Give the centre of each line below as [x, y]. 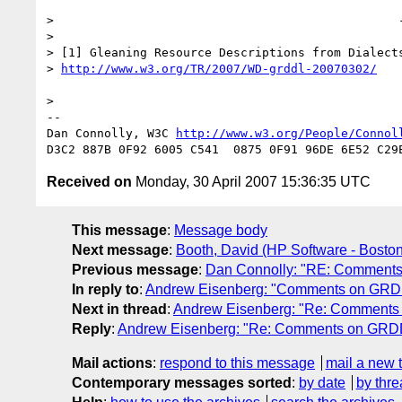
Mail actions [112, 363]
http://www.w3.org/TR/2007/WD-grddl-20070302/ [219, 68]
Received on [89, 181]
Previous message [135, 269]
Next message [120, 249]
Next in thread [119, 309]
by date [322, 382]
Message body [221, 230]
